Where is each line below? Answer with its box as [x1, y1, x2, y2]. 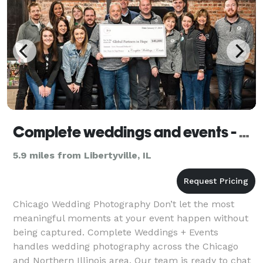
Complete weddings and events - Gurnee [239, 123, 249, 141]
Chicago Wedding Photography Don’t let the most [13, 198, 234, 210]
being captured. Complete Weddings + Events [13, 226, 218, 238]
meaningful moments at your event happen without [13, 212, 248, 224]
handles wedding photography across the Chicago [13, 240, 238, 252]
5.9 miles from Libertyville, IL [13, 149, 151, 161]
